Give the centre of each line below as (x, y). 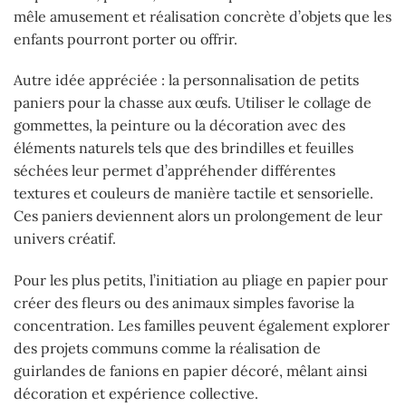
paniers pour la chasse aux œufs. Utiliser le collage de (193, 103)
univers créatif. (65, 239)
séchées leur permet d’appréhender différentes (174, 171)
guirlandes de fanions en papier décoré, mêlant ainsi (191, 371)
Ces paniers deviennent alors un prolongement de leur (198, 216)
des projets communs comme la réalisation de (167, 348)
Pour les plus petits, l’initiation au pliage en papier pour (201, 280)
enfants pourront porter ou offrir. (126, 39)
